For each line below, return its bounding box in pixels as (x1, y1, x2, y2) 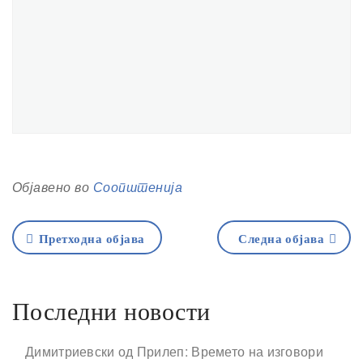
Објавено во (12, 177, 93, 196)
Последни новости (12, 298, 211, 325)
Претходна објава (38, 233, 145, 246)
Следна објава (238, 233, 325, 246)
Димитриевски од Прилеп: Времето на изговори (25, 342, 323, 361)
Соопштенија (92, 177, 183, 196)
